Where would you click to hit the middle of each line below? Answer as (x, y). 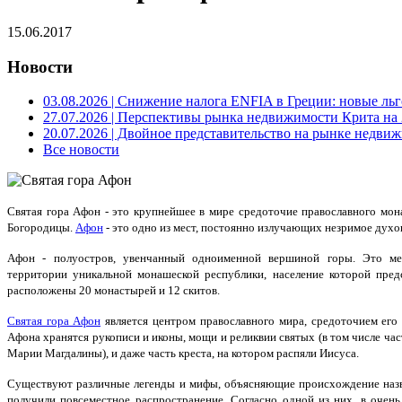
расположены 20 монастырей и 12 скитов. (114, 291)
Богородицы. (41, 228)
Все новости (81, 150)
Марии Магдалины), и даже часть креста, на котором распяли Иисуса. (183, 354)
